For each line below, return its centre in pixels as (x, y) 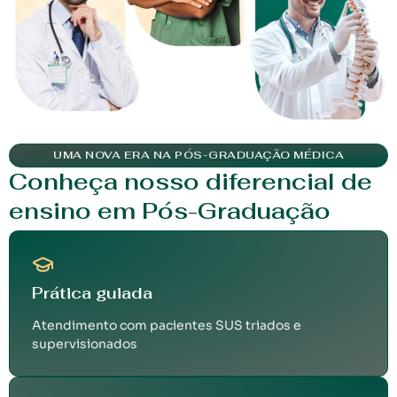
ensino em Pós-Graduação (170, 211)
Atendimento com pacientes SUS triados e (167, 326)
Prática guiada (92, 293)
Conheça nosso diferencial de (191, 182)
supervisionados (85, 344)
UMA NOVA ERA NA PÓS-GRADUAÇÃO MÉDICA (198, 156)
